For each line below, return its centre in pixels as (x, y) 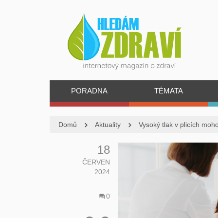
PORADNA (89, 91)
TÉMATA (168, 91)
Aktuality (108, 125)
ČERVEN (96, 162)
